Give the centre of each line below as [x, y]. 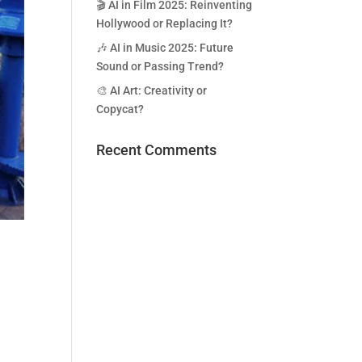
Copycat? [120, 109]
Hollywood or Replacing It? [165, 23]
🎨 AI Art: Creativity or [152, 90]
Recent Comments [157, 150]
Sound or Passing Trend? [160, 66]
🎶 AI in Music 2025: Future [165, 48]
